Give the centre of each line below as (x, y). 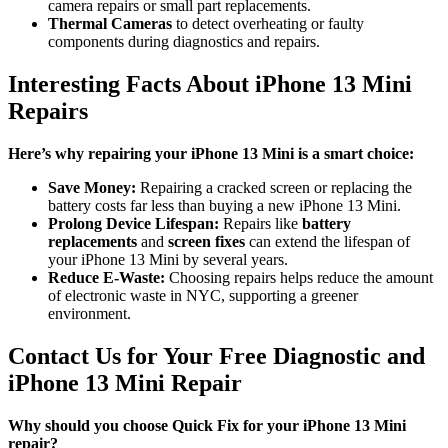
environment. (89, 313)
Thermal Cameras (110, 24)
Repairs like (260, 223)
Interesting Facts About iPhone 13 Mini (210, 84)
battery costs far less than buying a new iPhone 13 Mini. (224, 205)
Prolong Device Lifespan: (133, 223)
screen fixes (206, 241)
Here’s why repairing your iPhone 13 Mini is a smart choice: (211, 153)
